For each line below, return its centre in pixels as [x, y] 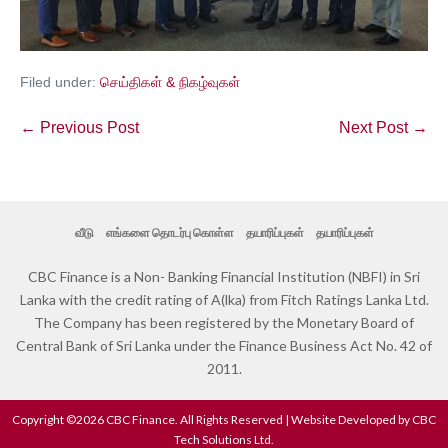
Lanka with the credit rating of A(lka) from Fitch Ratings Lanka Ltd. [224, 300]
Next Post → [383, 128]
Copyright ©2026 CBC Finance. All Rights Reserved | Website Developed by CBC [224, 420]
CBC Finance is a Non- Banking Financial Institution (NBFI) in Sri [224, 277]
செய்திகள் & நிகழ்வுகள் [170, 82]
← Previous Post [79, 128]
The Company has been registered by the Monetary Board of [224, 323]
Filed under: [58, 82]
